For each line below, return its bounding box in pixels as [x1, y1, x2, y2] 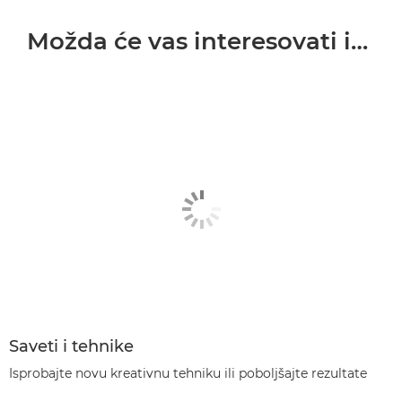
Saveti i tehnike [9, 336, 134, 356]
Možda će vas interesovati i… [27, 27, 368, 56]
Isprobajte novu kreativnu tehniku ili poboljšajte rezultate [9, 364, 367, 381]
